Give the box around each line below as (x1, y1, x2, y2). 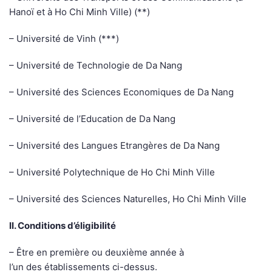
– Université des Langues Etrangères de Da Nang (9, 140, 220, 152)
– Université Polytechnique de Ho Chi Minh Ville (9, 166, 215, 178)
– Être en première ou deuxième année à (9, 246, 184, 259)
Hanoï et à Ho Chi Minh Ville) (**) (9, 6, 150, 18)
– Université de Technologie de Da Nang (9, 59, 182, 72)
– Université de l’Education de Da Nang (9, 113, 175, 125)
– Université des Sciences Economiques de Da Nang (9, 86, 234, 98)
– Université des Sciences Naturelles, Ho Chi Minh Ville (9, 193, 246, 205)
